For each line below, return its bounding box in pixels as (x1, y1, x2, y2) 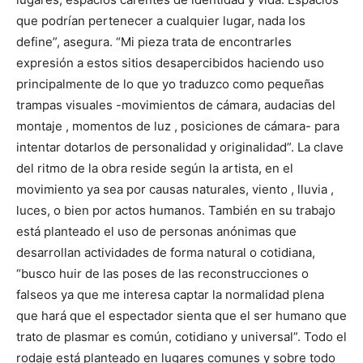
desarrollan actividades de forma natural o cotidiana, (16, 245, 315, 260)
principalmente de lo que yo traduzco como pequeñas (16, 76, 324, 92)
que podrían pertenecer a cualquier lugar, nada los (16, 13, 305, 28)
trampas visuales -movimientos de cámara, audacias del (16, 97, 335, 113)
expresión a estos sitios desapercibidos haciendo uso (16, 55, 324, 70)
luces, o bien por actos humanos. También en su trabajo (16, 203, 335, 218)
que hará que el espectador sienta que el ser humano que (16, 308, 347, 323)
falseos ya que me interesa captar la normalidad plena (16, 287, 324, 302)
